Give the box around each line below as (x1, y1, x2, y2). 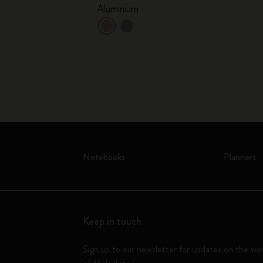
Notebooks (83, 150, 126, 164)
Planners (223, 150, 256, 164)
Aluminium (97, 1, 139, 16)
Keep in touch (83, 214, 142, 229)
